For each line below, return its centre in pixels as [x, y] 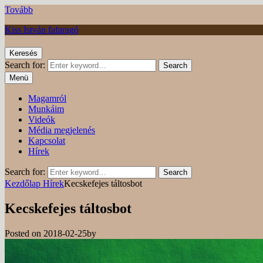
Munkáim [46, 109]
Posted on [23, 233]
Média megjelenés [62, 130]
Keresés [23, 53]
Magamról [47, 98]
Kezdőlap [24, 183]
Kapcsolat [47, 140]
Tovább [19, 10]
